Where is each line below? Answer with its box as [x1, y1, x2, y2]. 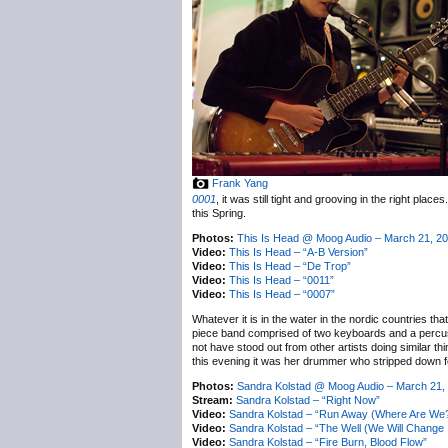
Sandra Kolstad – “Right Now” [236, 394, 380, 406]
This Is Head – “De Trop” [229, 260, 351, 272]
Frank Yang [212, 177, 268, 189]
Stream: [192, 394, 233, 406]
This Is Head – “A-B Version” [229, 246, 368, 258]
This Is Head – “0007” [229, 288, 335, 300]
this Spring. [192, 207, 246, 219]
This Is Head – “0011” [229, 274, 334, 286]
